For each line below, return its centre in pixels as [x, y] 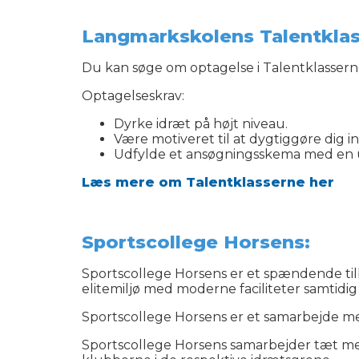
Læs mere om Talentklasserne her [208, 182]
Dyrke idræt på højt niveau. [201, 124]
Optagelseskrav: [133, 96]
